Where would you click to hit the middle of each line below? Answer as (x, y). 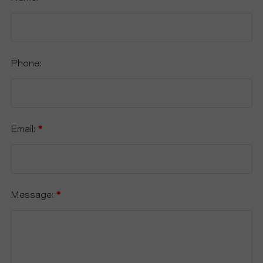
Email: (24, 130)
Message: (33, 195)
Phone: (26, 64)
